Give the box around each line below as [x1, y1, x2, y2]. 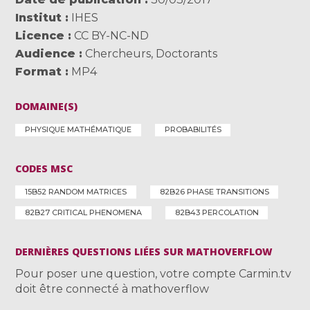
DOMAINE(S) [15, 100, 78, 113]
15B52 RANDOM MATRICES [25, 187, 127, 197]
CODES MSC [15, 162, 73, 176]
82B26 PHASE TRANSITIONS [159, 187, 269, 197]
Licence [15, 29, 65, 43]
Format [15, 65, 62, 79]
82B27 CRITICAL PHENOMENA [25, 208, 143, 218]
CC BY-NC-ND [74, 29, 149, 43]
